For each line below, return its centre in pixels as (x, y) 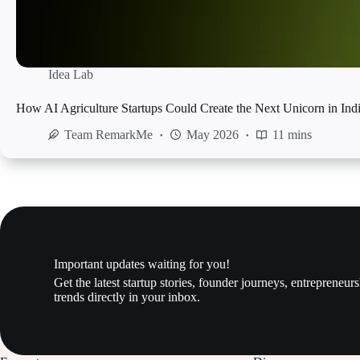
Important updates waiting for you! (142, 264)
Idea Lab (71, 74)
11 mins (292, 134)
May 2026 (213, 134)
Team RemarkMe (108, 134)
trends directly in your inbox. (127, 297)
